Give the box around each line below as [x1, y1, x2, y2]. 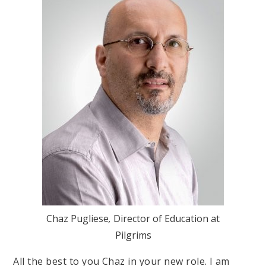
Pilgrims [115, 229, 151, 242]
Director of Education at [113, 212, 220, 226]
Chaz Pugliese [46, 212, 109, 226]
